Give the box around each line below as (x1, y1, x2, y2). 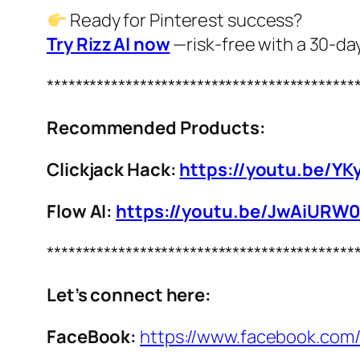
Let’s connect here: (47, 283, 212, 308)
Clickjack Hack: (47, 157, 180, 182)
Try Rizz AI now (47, 32, 170, 57)
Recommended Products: (47, 116, 266, 141)
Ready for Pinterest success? (67, 8, 303, 33)
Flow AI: (47, 199, 117, 224)
